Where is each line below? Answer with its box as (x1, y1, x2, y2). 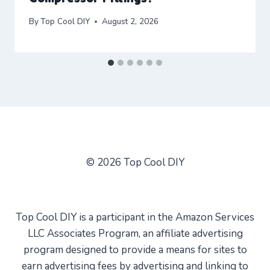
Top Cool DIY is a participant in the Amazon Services (16, 210, 254, 224)
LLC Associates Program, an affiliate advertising (27, 227, 243, 240)
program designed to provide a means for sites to (23, 243, 247, 257)
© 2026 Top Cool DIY (86, 155, 184, 169)
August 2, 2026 (102, 16, 159, 28)
